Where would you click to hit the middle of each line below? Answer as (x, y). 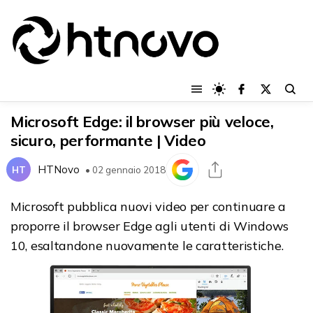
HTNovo (59, 170)
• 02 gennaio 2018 (125, 169)
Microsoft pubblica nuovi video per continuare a (148, 206)
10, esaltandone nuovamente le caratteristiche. (147, 245)
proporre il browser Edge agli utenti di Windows (150, 226)
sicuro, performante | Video (108, 140)
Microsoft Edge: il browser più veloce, (142, 121)
